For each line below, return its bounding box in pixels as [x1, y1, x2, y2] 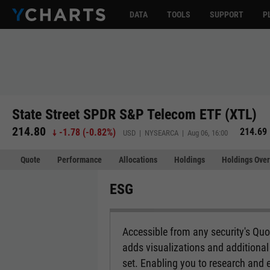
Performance [57, 155, 102, 165]
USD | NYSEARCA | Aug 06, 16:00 [123, 128, 228, 137]
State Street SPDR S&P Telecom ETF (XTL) [12, 105, 257, 123]
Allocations [119, 155, 157, 165]
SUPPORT [210, 10, 243, 19]
